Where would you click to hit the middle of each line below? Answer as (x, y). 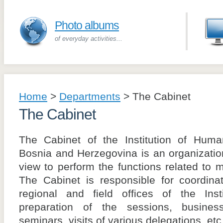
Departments (90, 97)
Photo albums (87, 25)
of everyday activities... (89, 39)
